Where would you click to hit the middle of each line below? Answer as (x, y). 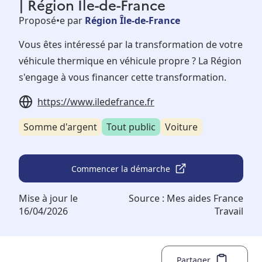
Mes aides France (205, 199)
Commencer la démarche (120, 168)
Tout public (131, 127)
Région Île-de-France (132, 21)
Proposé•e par (51, 21)
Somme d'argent (60, 127)
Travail (229, 211)
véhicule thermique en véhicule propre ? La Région (130, 61)
